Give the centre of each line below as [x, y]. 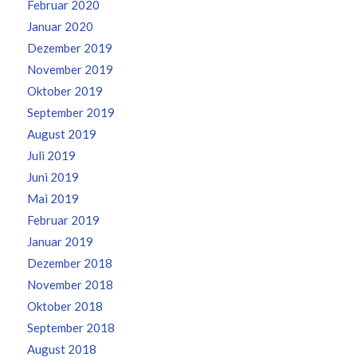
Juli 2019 [51, 156]
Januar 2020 [60, 27]
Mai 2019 [53, 199]
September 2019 [71, 113]
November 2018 [70, 285]
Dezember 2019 [69, 48]
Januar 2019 [60, 242]
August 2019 [61, 134]
